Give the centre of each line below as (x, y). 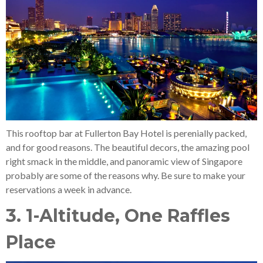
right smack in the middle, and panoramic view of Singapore (124, 161)
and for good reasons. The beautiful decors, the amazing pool (128, 147)
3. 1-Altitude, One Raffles (118, 215)
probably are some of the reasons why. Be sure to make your (126, 175)
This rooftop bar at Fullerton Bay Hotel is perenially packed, (126, 133)
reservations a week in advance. (69, 189)
